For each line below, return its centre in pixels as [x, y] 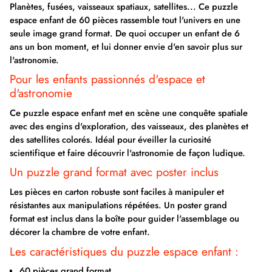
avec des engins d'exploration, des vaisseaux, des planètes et [129, 126]
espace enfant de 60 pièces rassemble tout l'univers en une [125, 20]
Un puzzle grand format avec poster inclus [114, 172]
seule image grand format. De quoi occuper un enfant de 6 [125, 33]
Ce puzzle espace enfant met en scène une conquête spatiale [129, 113]
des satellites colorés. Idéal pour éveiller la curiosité [110, 139]
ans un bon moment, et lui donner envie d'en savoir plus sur [126, 46]
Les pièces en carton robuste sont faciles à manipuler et [117, 192]
